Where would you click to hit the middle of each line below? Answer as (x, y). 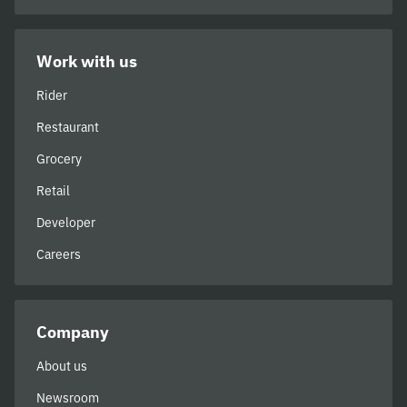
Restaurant (68, 127)
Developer (66, 223)
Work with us (87, 61)
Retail (53, 191)
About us (62, 366)
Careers (59, 254)
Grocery (59, 159)
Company (73, 332)
